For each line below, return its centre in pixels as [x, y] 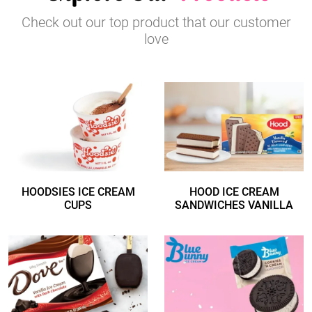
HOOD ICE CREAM [234, 192]
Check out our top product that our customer [156, 23]
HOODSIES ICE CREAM [78, 192]
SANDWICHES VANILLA [234, 205]
